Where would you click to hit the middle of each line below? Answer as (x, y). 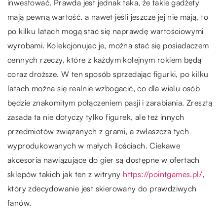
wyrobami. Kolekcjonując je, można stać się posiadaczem (108, 46)
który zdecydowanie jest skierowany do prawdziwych (102, 189)
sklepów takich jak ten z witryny (65, 174)
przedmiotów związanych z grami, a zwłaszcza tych (98, 131)
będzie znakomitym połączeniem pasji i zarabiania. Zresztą (110, 103)
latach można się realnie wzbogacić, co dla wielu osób (104, 89)
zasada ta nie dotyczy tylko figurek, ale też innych (96, 117)
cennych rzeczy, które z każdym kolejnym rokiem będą (105, 60)
